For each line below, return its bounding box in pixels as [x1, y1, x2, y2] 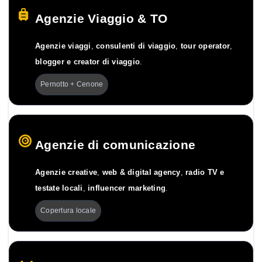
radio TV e [185, 168, 225, 177]
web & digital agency [102, 168, 181, 177]
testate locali [35, 184, 83, 193]
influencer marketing [88, 184, 166, 193]
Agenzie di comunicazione [35, 138, 195, 152]
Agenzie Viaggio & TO [35, 12, 167, 26]
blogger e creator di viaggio [35, 58, 140, 67]
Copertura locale [40, 206, 96, 215]
